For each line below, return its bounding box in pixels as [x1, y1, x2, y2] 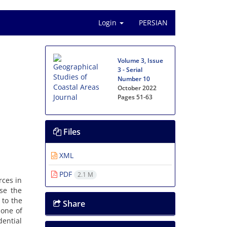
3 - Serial [118, 65, 143, 74]
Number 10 [118, 74, 150, 83]
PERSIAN [139, 18, 168, 27]
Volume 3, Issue [118, 56, 164, 65]
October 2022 [118, 84, 157, 92]
